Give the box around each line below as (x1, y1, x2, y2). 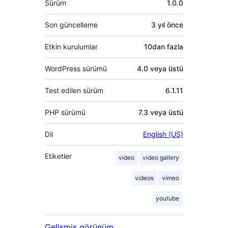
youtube (156, 194, 179, 203)
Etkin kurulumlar (45, 42, 98, 51)
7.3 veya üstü (138, 108, 183, 117)
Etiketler (45, 152, 72, 161)
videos (135, 174, 154, 182)
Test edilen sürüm (45, 86, 103, 95)
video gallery (142, 154, 179, 162)
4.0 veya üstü (137, 64, 183, 73)
